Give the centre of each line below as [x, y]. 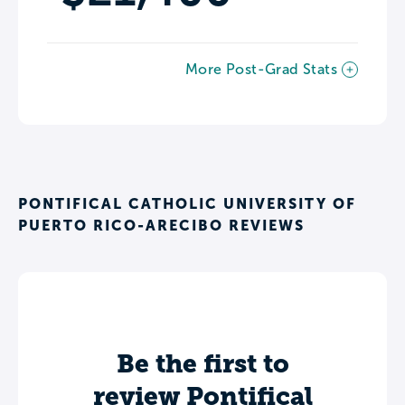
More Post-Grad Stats [261, 70]
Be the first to [202, 364]
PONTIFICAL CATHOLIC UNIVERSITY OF [187, 204]
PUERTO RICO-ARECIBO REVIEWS [161, 226]
